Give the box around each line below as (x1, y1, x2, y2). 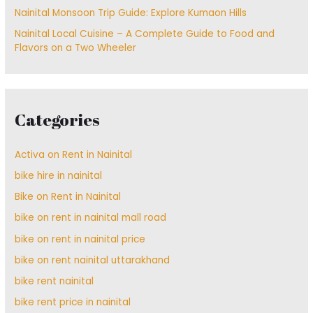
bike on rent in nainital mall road (15, 211, 167, 225)
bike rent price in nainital (15, 296, 131, 310)
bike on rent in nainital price (15, 232, 146, 246)
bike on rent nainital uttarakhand (15, 253, 170, 267)
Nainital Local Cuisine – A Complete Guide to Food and (15, 27, 275, 41)
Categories (15, 108, 101, 131)
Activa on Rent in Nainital (15, 147, 133, 161)
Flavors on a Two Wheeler (15, 41, 137, 55)
